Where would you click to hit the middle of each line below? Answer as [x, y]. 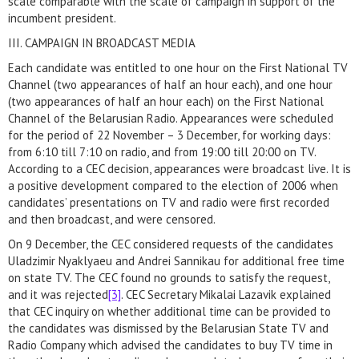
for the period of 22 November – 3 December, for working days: [169, 135]
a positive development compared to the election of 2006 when [173, 186]
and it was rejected [58, 294]
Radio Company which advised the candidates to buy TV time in [170, 345]
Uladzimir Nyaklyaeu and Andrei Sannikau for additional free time [176, 261]
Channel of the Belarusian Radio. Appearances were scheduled [171, 118]
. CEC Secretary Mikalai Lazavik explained [226, 294]
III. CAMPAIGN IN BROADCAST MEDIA [102, 43]
